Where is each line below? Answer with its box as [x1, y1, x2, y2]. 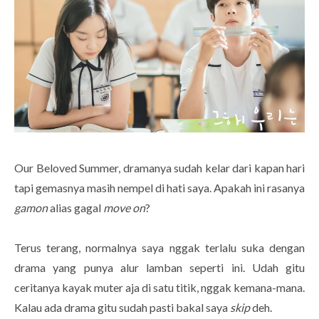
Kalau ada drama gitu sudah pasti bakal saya [14, 300, 230, 314]
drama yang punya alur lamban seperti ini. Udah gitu [14, 260, 305, 274]
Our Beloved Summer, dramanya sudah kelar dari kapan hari [14, 160, 305, 174]
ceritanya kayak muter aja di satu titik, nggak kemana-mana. [14, 280, 305, 294]
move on [103, 200, 145, 214]
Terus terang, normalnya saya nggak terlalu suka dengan [14, 240, 305, 254]
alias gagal [48, 200, 103, 214]
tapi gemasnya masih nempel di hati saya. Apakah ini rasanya [14, 180, 305, 194]
